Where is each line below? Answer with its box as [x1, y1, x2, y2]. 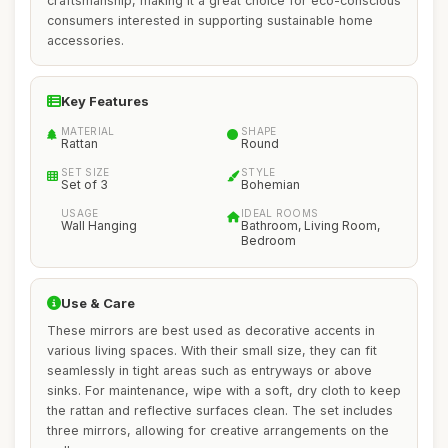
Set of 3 [61, 177, 108, 192]
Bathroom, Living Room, [241, 218, 380, 233]
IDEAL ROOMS [241, 207, 319, 219]
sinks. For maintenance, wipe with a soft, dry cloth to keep [47, 383, 401, 398]
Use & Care [61, 295, 135, 311]
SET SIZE [61, 166, 110, 178]
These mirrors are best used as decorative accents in [47, 323, 375, 338]
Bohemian [241, 177, 300, 192]
